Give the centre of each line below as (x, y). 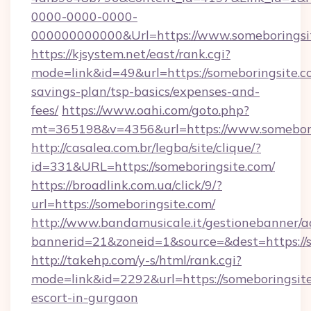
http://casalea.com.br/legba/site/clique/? (146, 148)
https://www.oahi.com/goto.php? (155, 110)
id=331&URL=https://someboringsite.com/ (153, 166)
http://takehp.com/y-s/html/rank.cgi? (136, 260)
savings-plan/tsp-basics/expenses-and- (145, 91)
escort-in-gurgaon (85, 297)
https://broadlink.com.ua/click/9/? (127, 185)
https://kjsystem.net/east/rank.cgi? (131, 54)
